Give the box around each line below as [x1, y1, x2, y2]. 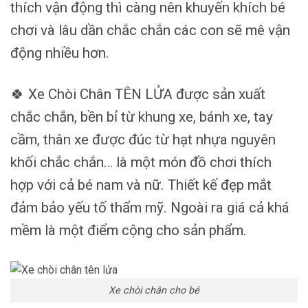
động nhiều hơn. [10, 44, 109, 61]
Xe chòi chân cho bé [109, 285, 199, 297]
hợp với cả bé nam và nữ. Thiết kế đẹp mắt [10, 177, 272, 193]
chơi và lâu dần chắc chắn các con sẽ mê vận [10, 21, 290, 38]
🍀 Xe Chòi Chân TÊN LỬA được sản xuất [10, 86, 265, 102]
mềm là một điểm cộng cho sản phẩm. [10, 222, 247, 239]
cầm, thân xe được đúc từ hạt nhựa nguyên [10, 131, 276, 148]
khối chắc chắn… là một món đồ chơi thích [10, 154, 272, 170]
